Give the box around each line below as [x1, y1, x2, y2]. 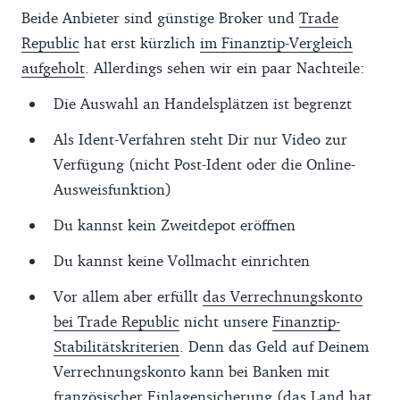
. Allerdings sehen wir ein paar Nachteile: [85, 57, 364, 77]
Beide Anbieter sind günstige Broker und [21, 7, 299, 27]
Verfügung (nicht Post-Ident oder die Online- [54, 154, 355, 173]
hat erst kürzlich [79, 32, 200, 52]
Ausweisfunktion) [54, 179, 171, 198]
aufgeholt [21, 57, 85, 77]
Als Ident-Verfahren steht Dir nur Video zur [54, 129, 347, 148]
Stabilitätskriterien [54, 336, 179, 355]
